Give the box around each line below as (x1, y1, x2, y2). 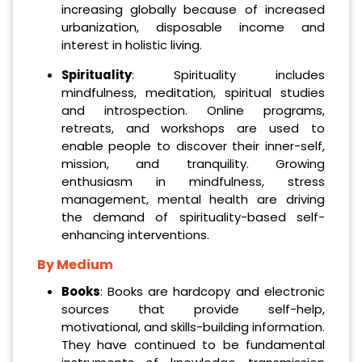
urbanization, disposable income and (61, 18, 325, 36)
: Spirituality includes (131, 65, 325, 83)
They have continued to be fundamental (61, 336, 325, 354)
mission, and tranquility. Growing (61, 154, 325, 172)
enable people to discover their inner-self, (61, 137, 325, 154)
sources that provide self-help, (61, 301, 325, 318)
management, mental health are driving (61, 190, 325, 208)
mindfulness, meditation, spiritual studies (61, 83, 325, 101)
